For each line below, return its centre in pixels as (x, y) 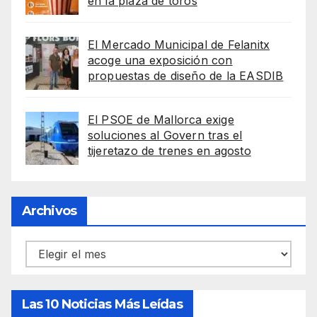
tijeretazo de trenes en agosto (169, 151)
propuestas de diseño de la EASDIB (185, 76)
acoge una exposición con (160, 60)
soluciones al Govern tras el (165, 136)
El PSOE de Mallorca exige (161, 120)
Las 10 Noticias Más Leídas (102, 304)
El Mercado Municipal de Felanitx (179, 45)
